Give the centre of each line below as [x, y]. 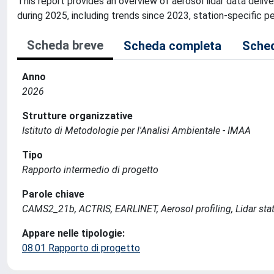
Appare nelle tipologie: [73, 233]
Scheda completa [172, 46]
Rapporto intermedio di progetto [90, 169]
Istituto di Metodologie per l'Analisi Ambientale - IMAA [136, 130]
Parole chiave [53, 194]
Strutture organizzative [77, 116]
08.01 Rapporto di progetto [81, 248]
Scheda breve [65, 45]
